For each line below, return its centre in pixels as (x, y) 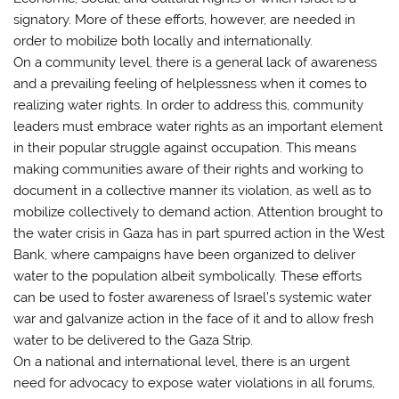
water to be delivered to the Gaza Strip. (134, 341)
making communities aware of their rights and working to (189, 170)
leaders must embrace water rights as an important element (199, 127)
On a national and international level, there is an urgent (182, 362)
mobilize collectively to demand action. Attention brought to (199, 212)
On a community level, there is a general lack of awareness (195, 63)
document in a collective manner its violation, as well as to (193, 191)
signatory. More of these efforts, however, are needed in (185, 20)
